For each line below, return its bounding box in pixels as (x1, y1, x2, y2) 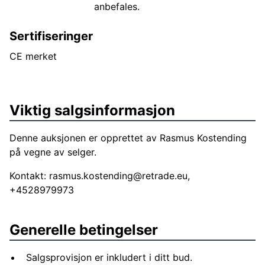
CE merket (9, 50, 57, 62)
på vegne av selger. (9, 146, 96, 158)
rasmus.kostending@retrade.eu (49, 170, 188, 182)
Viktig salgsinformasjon (9, 102, 175, 119)
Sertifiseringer (9, 29, 93, 43)
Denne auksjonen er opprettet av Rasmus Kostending (9, 132, 247, 144)
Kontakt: (9, 170, 49, 182)
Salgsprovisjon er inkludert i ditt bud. (26, 251, 192, 263)
